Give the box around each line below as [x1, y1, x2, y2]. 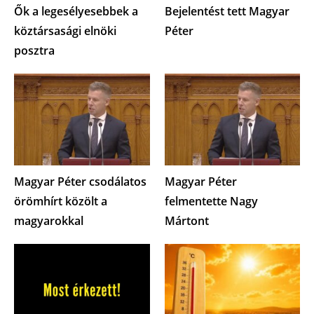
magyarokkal [14, 213, 83, 229]
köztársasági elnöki [14, 22, 116, 39]
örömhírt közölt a [14, 193, 107, 210]
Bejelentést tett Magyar [164, 3, 289, 19]
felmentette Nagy [164, 193, 258, 210]
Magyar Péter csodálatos [14, 174, 146, 190]
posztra [14, 42, 55, 58]
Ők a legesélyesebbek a [14, 3, 138, 19]
